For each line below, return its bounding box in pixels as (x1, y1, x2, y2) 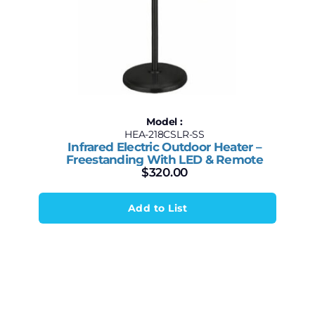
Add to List (127, 202, 188, 214)
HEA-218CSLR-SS (124, 128, 205, 141)
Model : (146, 115, 183, 128)
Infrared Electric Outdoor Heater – (67, 140, 262, 154)
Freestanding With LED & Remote (66, 153, 263, 167)
